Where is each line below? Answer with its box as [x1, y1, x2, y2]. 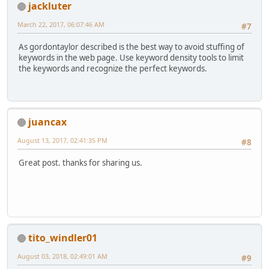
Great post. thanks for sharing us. [19, 157, 142, 169]
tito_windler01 [28, 231, 97, 244]
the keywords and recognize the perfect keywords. [19, 63, 207, 74]
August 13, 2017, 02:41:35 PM [17, 135, 107, 145]
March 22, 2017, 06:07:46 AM [17, 19, 104, 29]
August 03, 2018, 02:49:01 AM [17, 251, 107, 261]
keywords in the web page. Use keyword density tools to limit [19, 52, 244, 64]
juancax [28, 115, 67, 128]
